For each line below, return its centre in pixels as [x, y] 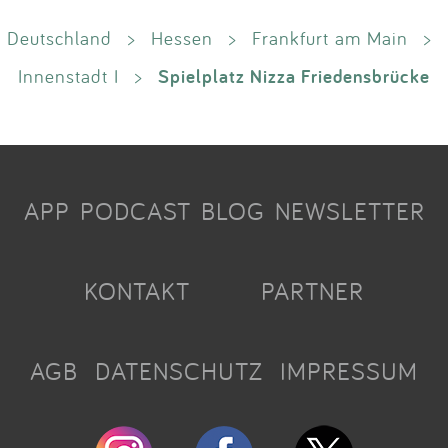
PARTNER [312, 290]
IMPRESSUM [348, 370]
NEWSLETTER [349, 210]
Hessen [182, 37]
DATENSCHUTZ [179, 370]
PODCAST [135, 210]
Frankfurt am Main [330, 37]
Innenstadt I [68, 75]
